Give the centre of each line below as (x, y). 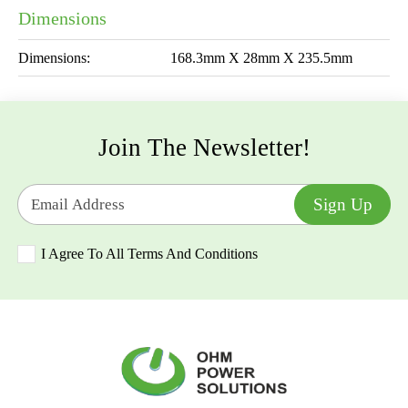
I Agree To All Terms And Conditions (150, 253)
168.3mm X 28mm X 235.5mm (261, 58)
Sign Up (342, 204)
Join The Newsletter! (204, 147)
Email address (57, 148)
